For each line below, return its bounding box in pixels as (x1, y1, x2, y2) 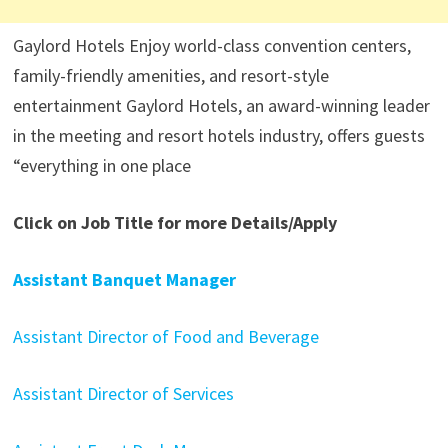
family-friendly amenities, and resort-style (12, 64, 329, 87)
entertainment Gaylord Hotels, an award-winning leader (12, 94, 430, 117)
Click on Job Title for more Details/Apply (12, 211, 337, 234)
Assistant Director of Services (12, 382, 234, 405)
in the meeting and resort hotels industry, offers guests (12, 124, 425, 147)
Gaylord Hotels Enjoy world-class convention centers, (12, 34, 411, 57)
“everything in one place (12, 154, 191, 177)
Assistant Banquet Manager (12, 268, 236, 291)
